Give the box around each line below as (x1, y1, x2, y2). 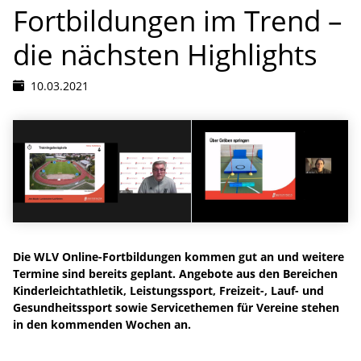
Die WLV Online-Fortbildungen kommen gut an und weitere (13, 248, 344, 264)
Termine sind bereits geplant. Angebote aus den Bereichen (13, 265, 338, 281)
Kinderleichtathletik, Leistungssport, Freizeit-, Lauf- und (13, 282, 324, 298)
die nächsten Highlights (13, 34, 317, 73)
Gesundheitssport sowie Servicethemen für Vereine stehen (13, 299, 339, 315)
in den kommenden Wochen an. (13, 316, 191, 332)
